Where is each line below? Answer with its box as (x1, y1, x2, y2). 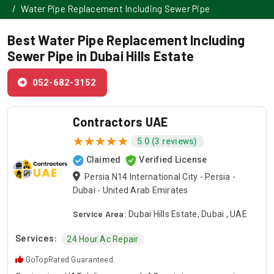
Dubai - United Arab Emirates (72, 185, 188, 196)
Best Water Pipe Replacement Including (7, 32, 245, 48)
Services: (15, 232, 57, 244)
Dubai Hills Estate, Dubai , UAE (128, 209, 247, 220)
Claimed (86, 155, 121, 165)
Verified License (139, 155, 207, 165)
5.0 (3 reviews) (136, 136, 198, 146)
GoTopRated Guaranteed (25, 254, 113, 265)
